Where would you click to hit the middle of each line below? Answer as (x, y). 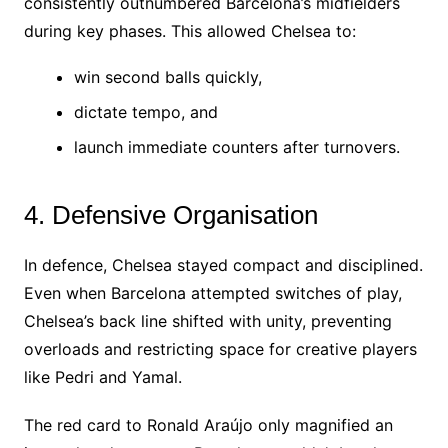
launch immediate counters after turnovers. (236, 146)
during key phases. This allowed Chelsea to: (189, 30)
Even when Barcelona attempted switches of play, (212, 292)
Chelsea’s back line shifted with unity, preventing (207, 320)
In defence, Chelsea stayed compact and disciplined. (223, 264)
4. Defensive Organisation (170, 214)
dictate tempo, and (145, 111)
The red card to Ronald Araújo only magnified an (208, 424)
